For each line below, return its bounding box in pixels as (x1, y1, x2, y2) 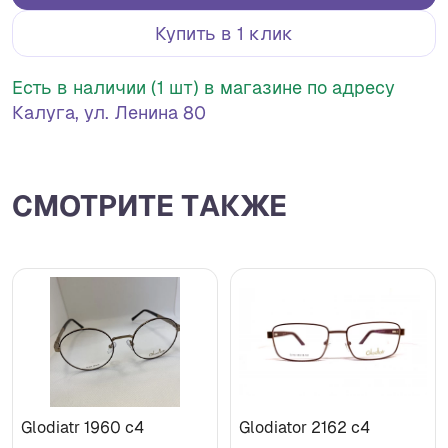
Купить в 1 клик (155, 23, 293, 45)
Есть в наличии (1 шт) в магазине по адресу (12, 77, 395, 99)
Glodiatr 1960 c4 (21, 418, 144, 438)
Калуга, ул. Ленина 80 (12, 102, 206, 124)
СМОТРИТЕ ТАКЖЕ (12, 190, 287, 223)
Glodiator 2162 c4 (239, 418, 370, 438)
